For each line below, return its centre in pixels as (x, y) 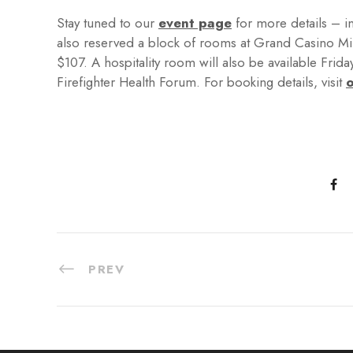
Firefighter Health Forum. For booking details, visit (201, 82)
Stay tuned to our (108, 22)
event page (195, 22)
